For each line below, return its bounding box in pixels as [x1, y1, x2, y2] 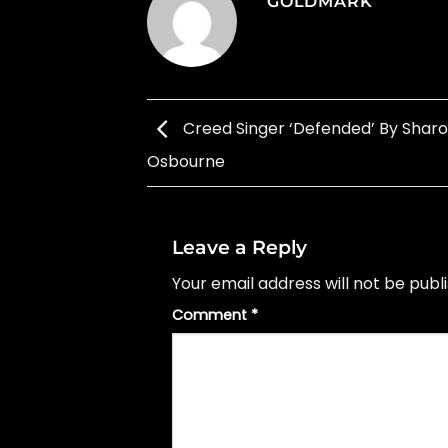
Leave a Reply [172, 234, 312, 259]
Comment [172, 305, 251, 326]
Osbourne [147, 150, 225, 174]
